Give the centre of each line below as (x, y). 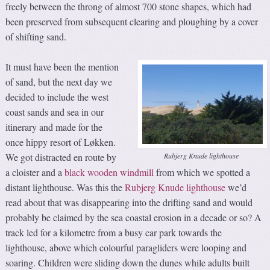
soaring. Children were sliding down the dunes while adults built (128, 262)
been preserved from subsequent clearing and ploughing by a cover (132, 21)
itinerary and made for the (54, 127)
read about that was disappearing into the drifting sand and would (129, 202)
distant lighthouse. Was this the (65, 187)
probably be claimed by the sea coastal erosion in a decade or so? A (134, 217)
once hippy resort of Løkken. (61, 142)
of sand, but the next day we (59, 82)
